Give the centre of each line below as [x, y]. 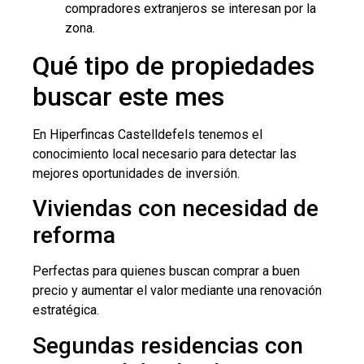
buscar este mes [128, 96]
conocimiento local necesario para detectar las [165, 154]
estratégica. [66, 310]
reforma [74, 236]
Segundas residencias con [168, 345]
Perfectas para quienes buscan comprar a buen [166, 271]
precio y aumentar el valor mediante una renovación [177, 291]
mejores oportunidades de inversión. [136, 173]
